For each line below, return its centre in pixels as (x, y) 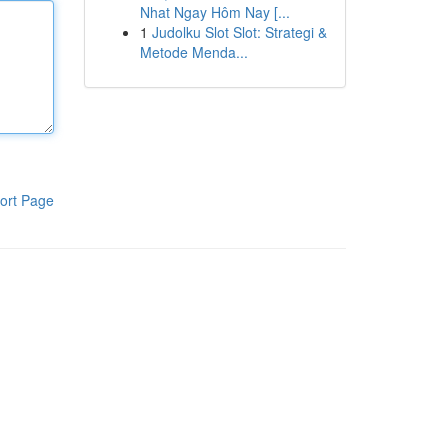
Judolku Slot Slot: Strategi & (239, 32)
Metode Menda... (193, 52)
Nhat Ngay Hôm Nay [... (214, 12)
